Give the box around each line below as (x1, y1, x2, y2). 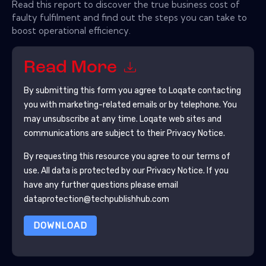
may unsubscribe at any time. (23, 113, 140, 124)
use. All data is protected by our (23, 165, 147, 176)
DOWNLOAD (33, 220, 87, 231)
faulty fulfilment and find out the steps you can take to (12, 11, 247, 23)
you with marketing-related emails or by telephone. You (23, 99, 237, 110)
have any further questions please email (23, 179, 178, 190)
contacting (195, 85, 241, 96)
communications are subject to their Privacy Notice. (23, 128, 225, 138)
